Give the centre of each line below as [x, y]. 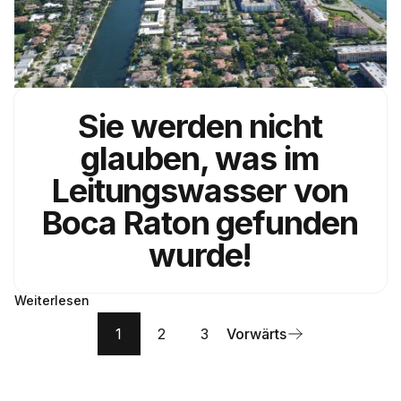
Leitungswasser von [200, 190]
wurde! [200, 255]
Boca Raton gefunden [200, 222]
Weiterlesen [51, 300]
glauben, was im [200, 158]
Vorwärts [256, 333]
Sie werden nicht [200, 126]
